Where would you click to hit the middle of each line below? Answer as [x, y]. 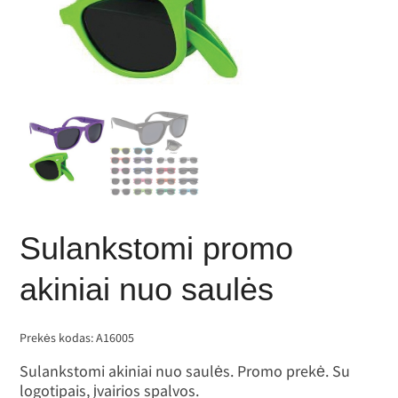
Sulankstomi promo [157, 249]
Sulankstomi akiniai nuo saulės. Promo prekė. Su [185, 371]
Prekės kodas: [58, 338]
